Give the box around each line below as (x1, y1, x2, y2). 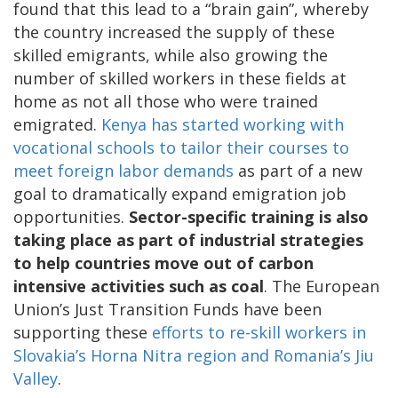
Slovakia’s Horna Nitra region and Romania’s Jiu (13, 344, 374, 366)
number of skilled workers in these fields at (13, 67, 346, 89)
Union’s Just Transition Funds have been (13, 298, 322, 320)
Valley (13, 367, 58, 389)
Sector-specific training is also (129, 205, 369, 227)
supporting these (13, 321, 152, 343)
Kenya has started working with (101, 113, 344, 135)
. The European (264, 275, 379, 297)
